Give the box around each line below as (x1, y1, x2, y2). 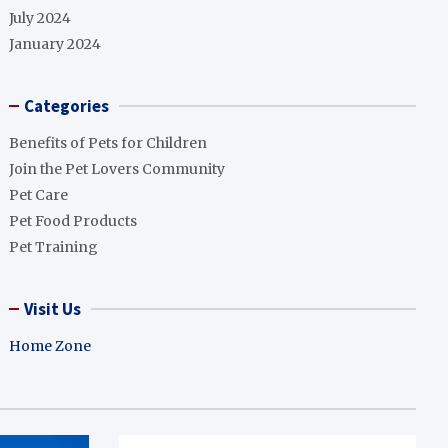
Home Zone (9, 337, 92, 355)
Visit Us (24, 298, 82, 320)
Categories (24, 95, 110, 117)
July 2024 (9, 9, 72, 27)
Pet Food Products (9, 212, 138, 230)
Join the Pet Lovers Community (9, 160, 226, 178)
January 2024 (9, 35, 102, 53)
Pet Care (9, 186, 69, 204)
